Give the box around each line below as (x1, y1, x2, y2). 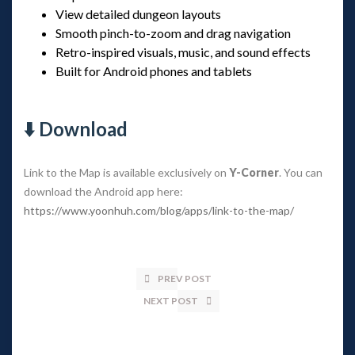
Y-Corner (229, 165, 279, 179)
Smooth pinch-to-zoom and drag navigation (55, 25, 291, 40)
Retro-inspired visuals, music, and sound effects (55, 44, 311, 59)
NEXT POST (143, 294, 198, 307)
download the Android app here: (24, 184, 183, 198)
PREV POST (157, 272, 212, 284)
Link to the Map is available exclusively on (24, 165, 229, 179)
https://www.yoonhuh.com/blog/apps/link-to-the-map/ (24, 203, 294, 217)
